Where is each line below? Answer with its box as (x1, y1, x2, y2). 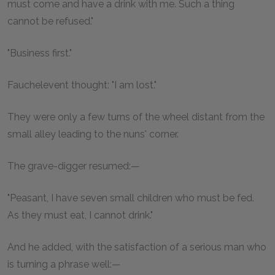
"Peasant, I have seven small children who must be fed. (7, 192, 254, 204)
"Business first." (7, 47, 72, 59)
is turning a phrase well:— (7, 258, 121, 270)
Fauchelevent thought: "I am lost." (7, 79, 157, 91)
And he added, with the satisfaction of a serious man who (7, 241, 266, 253)
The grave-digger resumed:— (7, 160, 140, 172)
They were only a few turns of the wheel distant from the (7, 110, 265, 123)
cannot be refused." (7, 15, 93, 27)
